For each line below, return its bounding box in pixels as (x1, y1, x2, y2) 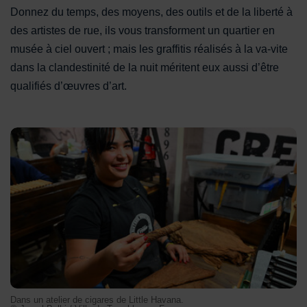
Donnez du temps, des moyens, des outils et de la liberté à (10, 5, 293, 18)
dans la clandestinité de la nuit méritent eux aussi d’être (10, 61, 279, 73)
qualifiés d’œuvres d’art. (10, 79, 127, 92)
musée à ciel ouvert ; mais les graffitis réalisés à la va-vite (10, 42, 288, 55)
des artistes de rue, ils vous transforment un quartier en (10, 24, 275, 36)
